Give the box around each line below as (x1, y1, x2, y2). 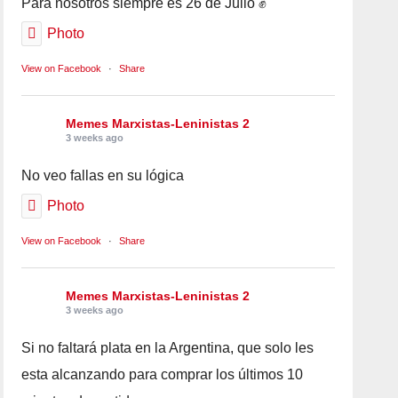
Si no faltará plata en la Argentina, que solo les (21, 339, 314, 355)
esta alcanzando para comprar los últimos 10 (21, 366, 304, 382)
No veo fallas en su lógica (21, 167, 185, 183)
